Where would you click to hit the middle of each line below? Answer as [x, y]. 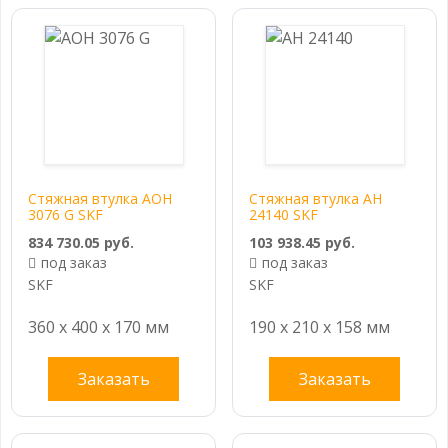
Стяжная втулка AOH [100, 198]
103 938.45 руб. [302, 242]
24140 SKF [283, 214]
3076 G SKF [65, 214]
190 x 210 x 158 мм [319, 326]
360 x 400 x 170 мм [98, 326]
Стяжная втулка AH [315, 198]
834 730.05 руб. [81, 242]
